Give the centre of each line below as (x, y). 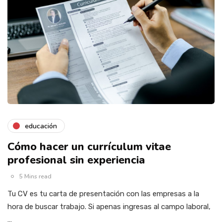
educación (41, 126)
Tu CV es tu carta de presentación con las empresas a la (103, 194)
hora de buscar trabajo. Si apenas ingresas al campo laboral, (109, 207)
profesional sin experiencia (76, 160)
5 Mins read (35, 177)
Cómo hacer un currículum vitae (89, 147)
